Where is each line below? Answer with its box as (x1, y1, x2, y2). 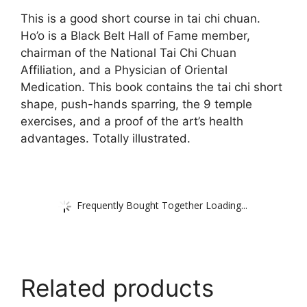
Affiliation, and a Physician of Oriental (21, 62, 228, 77)
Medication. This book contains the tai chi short (21, 79, 282, 94)
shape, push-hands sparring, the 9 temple (21, 97, 252, 111)
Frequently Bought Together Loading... (77, 198, 247, 212)
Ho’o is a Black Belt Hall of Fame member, (21, 28, 250, 42)
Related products (21, 273, 214, 303)
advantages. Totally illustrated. (21, 131, 191, 145)
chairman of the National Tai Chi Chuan (21, 45, 236, 60)
